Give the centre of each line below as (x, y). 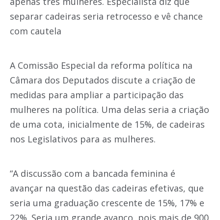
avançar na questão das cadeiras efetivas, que (107, 188)
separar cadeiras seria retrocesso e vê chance (106, 16)
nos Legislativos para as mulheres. (83, 139)
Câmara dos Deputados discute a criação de (103, 80)
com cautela (36, 31)
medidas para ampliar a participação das (97, 95)
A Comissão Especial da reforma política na (101, 65)
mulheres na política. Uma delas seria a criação (110, 110)
